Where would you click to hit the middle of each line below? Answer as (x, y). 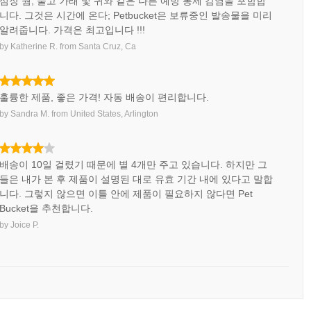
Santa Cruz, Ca (108, 47)
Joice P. (25, 225)
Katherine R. (34, 47)
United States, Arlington (115, 114)
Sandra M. (30, 114)
